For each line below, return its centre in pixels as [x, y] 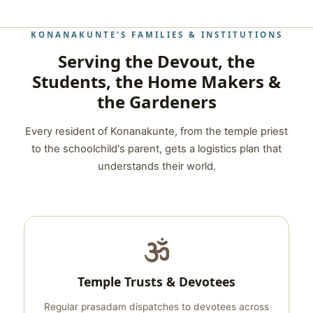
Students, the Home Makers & [156, 81]
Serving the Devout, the [156, 61]
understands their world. [156, 166]
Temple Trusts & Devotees [156, 282]
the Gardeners [156, 102]
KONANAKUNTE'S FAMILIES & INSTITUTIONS [156, 35]
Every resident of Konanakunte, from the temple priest [156, 131]
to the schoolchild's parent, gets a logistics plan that [156, 149]
